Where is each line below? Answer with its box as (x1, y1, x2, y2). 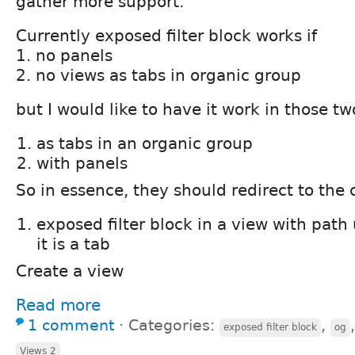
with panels (36, 153, 128, 173)
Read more (16, 295, 101, 315)
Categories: (128, 316, 219, 334)
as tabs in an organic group (36, 133, 253, 153)
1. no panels (16, 45, 113, 65)
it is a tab (36, 234, 110, 254)
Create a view (16, 261, 124, 281)
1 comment (28, 316, 114, 334)
